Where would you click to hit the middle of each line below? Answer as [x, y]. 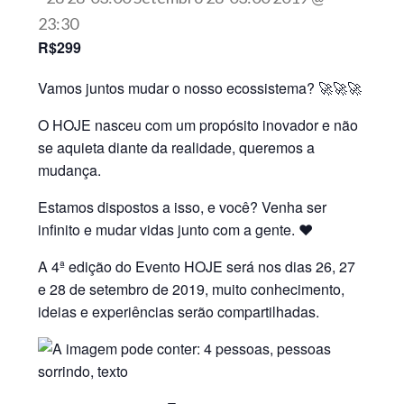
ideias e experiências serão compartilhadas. [179, 312]
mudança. [70, 170]
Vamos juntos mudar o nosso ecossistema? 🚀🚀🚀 [200, 88]
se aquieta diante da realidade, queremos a [177, 147]
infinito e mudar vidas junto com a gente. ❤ [176, 230]
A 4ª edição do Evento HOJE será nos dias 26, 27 [197, 266]
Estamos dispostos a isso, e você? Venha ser [183, 207]
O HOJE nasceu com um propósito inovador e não [198, 125]
